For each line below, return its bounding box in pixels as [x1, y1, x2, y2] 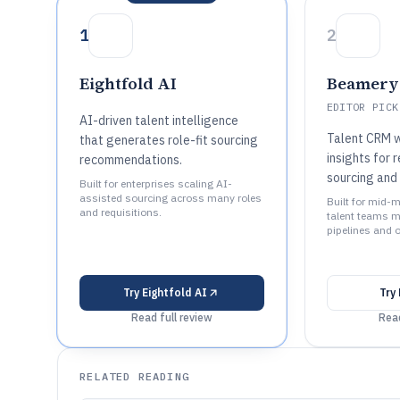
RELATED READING [79, 370, 189, 383]
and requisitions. [79, 205, 162, 219]
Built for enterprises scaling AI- [79, 177, 232, 190]
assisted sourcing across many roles [79, 191, 262, 204]
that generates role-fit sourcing [79, 132, 258, 148]
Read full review [130, 311, 212, 324]
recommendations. [79, 152, 182, 168]
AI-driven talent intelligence [79, 112, 238, 129]
